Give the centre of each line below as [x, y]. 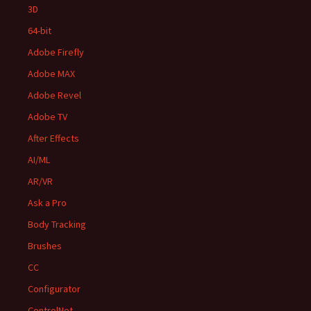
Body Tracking [57, 224]
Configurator [54, 289]
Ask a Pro [47, 203]
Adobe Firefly [56, 52]
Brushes [45, 246]
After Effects [53, 138]
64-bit [40, 31]
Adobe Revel [54, 95]
